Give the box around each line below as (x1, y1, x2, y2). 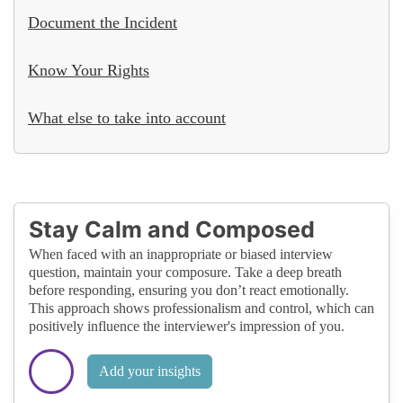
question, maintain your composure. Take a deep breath (29, 264, 342, 280)
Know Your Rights (28, 60, 149, 79)
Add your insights (99, 363, 201, 379)
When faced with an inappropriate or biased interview (29, 246, 333, 262)
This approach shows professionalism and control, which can (29, 300, 374, 316)
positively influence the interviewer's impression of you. (29, 318, 345, 334)
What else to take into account (28, 108, 226, 127)
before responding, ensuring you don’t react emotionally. (29, 282, 349, 298)
